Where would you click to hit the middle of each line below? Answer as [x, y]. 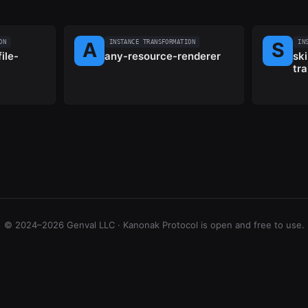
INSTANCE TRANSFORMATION [152, 42]
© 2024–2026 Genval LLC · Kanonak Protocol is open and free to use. [154, 225]
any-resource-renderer [162, 56]
